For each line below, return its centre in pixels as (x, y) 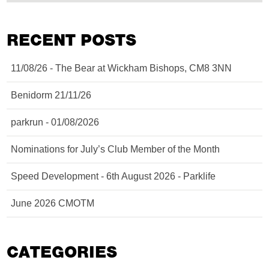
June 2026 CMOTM (53, 203)
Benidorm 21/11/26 (51, 95)
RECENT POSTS (72, 40)
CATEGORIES (62, 252)
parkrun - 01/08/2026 (55, 122)
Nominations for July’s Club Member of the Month (116, 149)
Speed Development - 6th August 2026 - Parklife (113, 176)
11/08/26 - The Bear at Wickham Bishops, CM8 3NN (122, 68)
